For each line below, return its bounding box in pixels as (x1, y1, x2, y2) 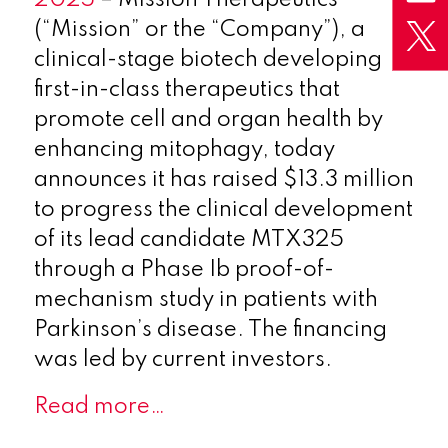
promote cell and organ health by (33, 108, 383, 131)
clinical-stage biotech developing (33, 48, 382, 71)
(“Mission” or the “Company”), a (33, 18, 365, 41)
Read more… (33, 395, 165, 418)
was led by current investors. (33, 348, 332, 371)
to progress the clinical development (33, 198, 413, 221)
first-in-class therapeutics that (33, 78, 340, 101)
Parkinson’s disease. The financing (33, 318, 387, 341)
